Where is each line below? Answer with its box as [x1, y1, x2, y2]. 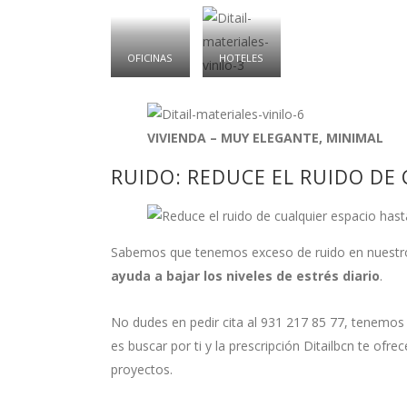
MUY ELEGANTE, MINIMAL [221, 129, 383, 147]
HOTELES [219, 51, 264, 65]
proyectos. [111, 361, 173, 379]
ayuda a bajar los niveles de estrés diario [111, 267, 380, 285]
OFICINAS [127, 51, 174, 65]
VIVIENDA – [147, 129, 217, 147]
